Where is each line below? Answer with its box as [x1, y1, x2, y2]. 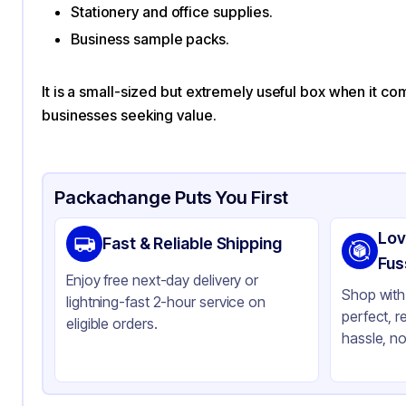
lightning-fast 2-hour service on [66, 293, 266, 311]
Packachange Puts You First [54, 187, 289, 208]
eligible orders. [66, 314, 158, 333]
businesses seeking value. [42, 106, 217, 124]
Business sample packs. [71, 30, 229, 48]
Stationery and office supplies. [71, 3, 274, 21]
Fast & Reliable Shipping [102, 234, 282, 253]
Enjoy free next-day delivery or [66, 271, 259, 289]
